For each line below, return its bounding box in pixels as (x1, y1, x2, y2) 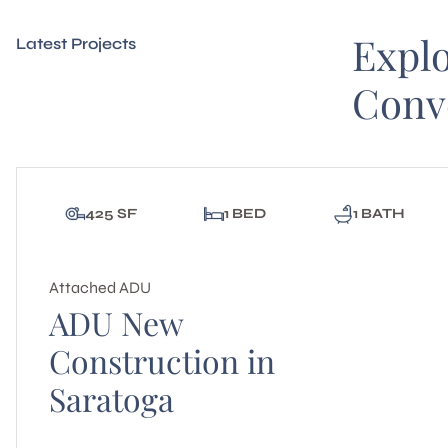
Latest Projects (16, 34, 136, 53)
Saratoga (49, 377, 174, 420)
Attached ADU (49, 278, 151, 297)
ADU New (49, 301, 183, 344)
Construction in (49, 339, 275, 382)
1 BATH (352, 204, 405, 222)
